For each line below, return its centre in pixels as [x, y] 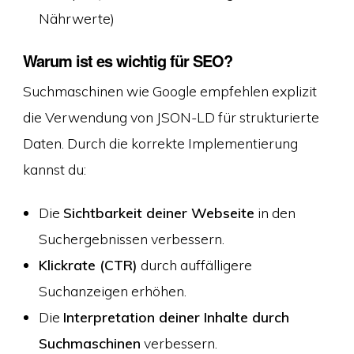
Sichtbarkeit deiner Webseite [158, 213]
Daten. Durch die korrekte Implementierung [160, 143]
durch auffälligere [194, 265]
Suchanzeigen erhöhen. [112, 291]
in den [275, 213]
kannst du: [54, 169]
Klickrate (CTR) [88, 265]
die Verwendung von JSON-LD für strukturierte [171, 117]
